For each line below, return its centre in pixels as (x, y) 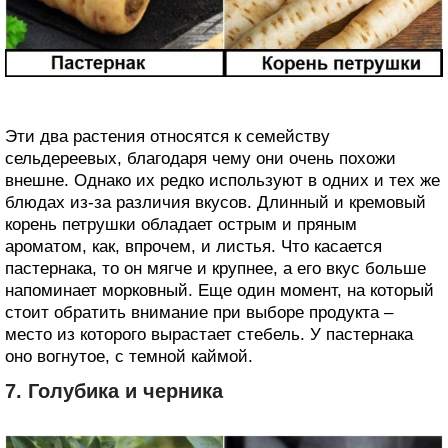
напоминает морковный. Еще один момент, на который (219, 290)
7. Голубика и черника (114, 390)
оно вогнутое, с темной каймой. (129, 356)
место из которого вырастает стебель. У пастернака (209, 334)
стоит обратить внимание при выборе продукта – (199, 312)
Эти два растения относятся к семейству (167, 136)
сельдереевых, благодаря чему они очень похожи (200, 158)
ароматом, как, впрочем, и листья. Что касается (193, 246)
